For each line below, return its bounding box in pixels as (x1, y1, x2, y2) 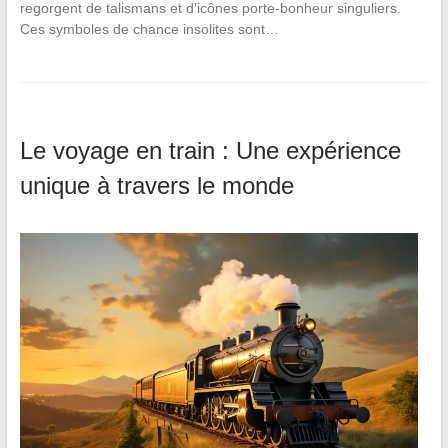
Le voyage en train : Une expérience (19, 137, 401, 165)
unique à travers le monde (19, 172, 294, 200)
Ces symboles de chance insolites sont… (19, 21, 279, 38)
